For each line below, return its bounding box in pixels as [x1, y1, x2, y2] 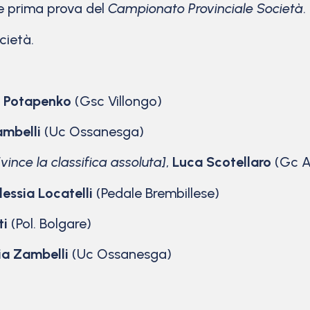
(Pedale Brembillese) [93, 184, 223, 201]
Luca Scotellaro [172, 154, 271, 171]
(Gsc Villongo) [71, 92, 165, 109]
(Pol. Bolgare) [8, 215, 95, 232]
